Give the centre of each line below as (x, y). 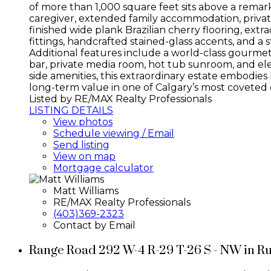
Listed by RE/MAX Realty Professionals (120, 99)
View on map (84, 156)
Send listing (81, 145)
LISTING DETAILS (71, 110)
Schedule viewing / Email (114, 133)
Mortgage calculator (103, 168)
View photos (83, 122)
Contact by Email (94, 225)
